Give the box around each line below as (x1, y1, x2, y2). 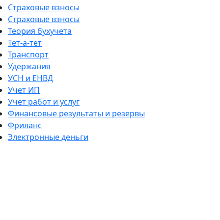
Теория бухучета (8, 25, 72, 36)
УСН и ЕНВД (8, 72, 53, 83)
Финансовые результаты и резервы (8, 108, 145, 119)
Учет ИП (8, 84, 40, 95)
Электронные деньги (8, 131, 88, 142)
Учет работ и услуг (8, 96, 80, 107)
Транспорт (8, 49, 49, 60)
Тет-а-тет (8, 37, 42, 48)
